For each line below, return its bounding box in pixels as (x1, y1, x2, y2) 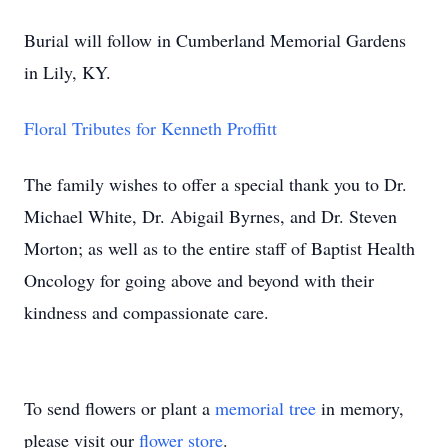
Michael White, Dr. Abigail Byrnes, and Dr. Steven (24, 204, 397, 228)
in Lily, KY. (24, 60, 117, 84)
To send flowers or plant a (24, 396, 215, 420)
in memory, (316, 396, 404, 420)
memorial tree (215, 396, 316, 420)
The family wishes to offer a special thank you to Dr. (24, 172, 407, 196)
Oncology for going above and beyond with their (24, 268, 374, 292)
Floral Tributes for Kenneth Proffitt (24, 116, 277, 140)
